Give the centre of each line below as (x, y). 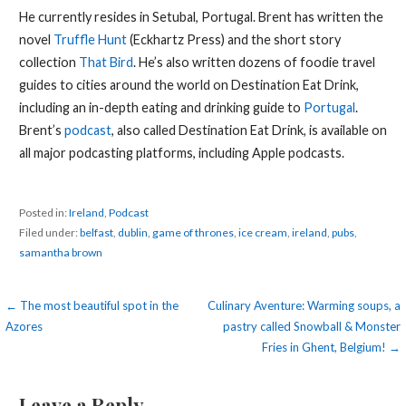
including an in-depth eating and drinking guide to (161, 107)
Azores (24, 327)
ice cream (262, 233)
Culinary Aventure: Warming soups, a (304, 306)
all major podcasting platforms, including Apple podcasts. (181, 152)
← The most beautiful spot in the (92, 306)
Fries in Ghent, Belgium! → (331, 348)
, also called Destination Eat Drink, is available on (249, 130)
